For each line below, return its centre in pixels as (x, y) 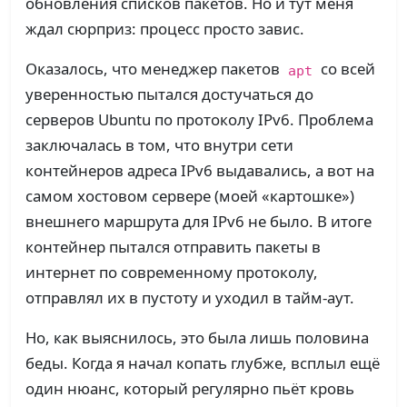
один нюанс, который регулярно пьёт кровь (190, 389)
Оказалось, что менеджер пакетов (154, 69)
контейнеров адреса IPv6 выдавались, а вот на (200, 171)
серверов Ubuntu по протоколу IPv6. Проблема (199, 120)
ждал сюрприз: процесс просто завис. (165, 29)
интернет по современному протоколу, (172, 273)
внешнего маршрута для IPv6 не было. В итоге (199, 222)
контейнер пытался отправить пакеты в (173, 247)
